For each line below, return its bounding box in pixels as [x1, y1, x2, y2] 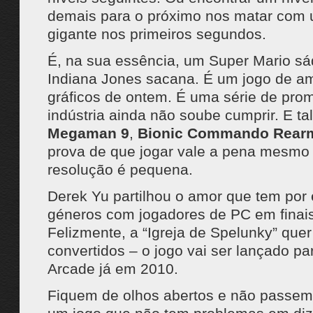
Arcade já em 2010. [47, 261, 178, 277]
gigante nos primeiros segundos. [47, 26, 266, 42]
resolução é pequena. [47, 161, 193, 177]
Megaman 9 [47, 125, 129, 141]
